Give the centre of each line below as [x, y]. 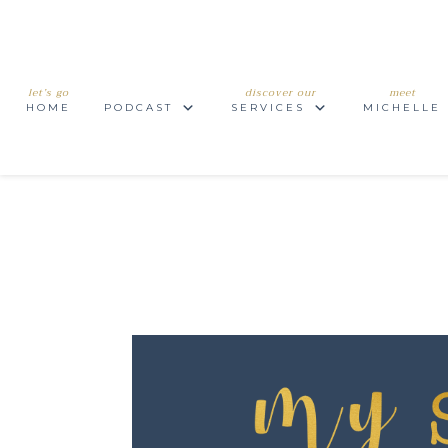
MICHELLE [402, 107]
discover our [281, 92]
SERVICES [268, 107]
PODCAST [138, 107]
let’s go [48, 92]
